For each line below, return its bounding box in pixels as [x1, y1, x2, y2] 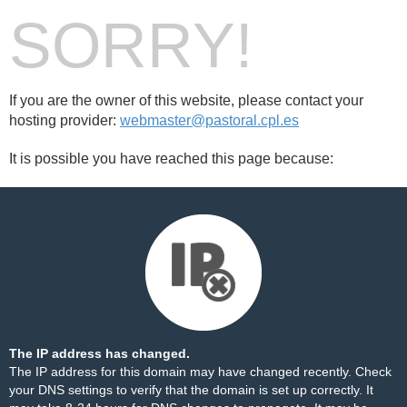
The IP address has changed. [9, 346, 190, 361]
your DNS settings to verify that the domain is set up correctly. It [9, 382, 373, 397]
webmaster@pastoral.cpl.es [120, 113, 299, 128]
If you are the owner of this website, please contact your [9, 93, 363, 108]
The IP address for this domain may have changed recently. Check [9, 364, 392, 379]
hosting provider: [9, 113, 120, 128]
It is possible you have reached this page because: [9, 151, 333, 166]
